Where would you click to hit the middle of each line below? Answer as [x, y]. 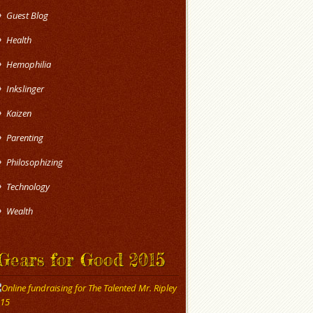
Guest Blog [27, 15]
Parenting [25, 138]
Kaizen [19, 113]
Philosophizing [35, 162]
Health [19, 40]
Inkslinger [25, 89]
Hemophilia [29, 64]
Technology [28, 187]
